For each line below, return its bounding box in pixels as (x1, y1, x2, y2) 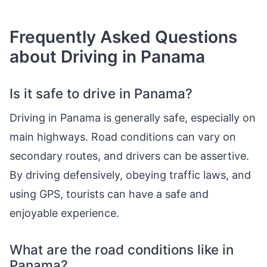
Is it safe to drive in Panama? (10, 85, 193, 101)
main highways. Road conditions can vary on (10, 131, 236, 143)
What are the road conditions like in (10, 241, 234, 257)
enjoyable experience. (10, 207, 119, 219)
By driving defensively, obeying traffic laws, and (10, 169, 251, 181)
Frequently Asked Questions (10, 27, 237, 47)
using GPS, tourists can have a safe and (10, 188, 209, 200)
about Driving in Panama (10, 46, 205, 67)
